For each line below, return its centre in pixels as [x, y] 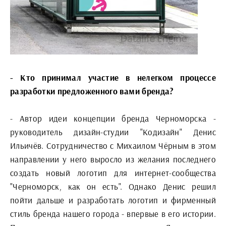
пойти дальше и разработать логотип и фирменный [113, 200]
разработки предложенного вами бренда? [93, 91]
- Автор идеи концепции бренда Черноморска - [113, 118]
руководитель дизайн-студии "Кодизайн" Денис [113, 132]
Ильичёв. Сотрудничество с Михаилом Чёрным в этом [113, 146]
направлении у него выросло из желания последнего [113, 159]
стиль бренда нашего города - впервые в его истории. [113, 214]
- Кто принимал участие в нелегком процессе [113, 77]
